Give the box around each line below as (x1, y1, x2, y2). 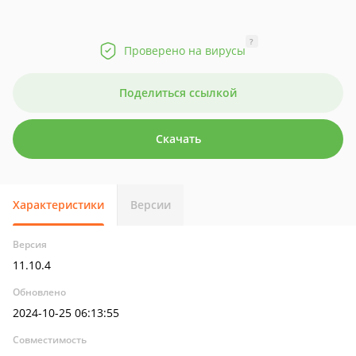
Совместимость (13, 333, 87, 346)
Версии (130, 197, 171, 212)
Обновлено (13, 285, 66, 299)
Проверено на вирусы (123, 43, 246, 58)
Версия (13, 238, 47, 251)
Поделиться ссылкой (119, 85, 237, 100)
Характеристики (13, 197, 104, 212)
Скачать (155, 131, 201, 146)
